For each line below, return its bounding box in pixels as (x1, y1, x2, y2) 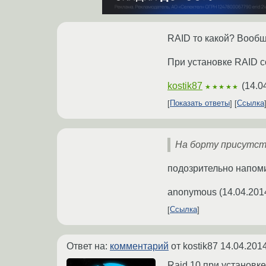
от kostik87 (169, 240, 220, 251)
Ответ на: (66, 240, 110, 251)
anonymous (167, 186, 217, 197)
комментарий (110, 240, 169, 251)
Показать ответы (170, 99, 230, 108)
